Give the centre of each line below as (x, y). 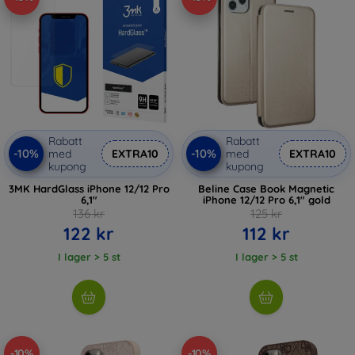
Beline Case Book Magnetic (266, 188)
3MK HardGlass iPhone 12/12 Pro (89, 188)
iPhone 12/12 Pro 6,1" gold (266, 199)
